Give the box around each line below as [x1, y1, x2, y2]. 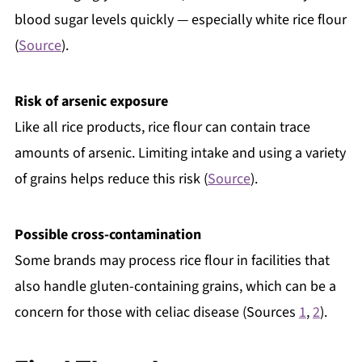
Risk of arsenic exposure [14, 90, 168, 112]
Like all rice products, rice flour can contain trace [14, 116, 310, 137]
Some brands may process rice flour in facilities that [14, 250, 330, 271]
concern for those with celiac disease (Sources [14, 301, 299, 322]
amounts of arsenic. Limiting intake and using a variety [14, 142, 346, 163]
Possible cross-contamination [14, 224, 201, 245]
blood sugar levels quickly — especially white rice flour [14, 9, 347, 30]
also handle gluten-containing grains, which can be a [14, 276, 336, 297]
